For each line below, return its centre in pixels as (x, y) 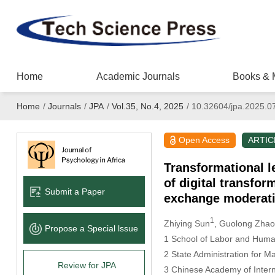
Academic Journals (138, 76)
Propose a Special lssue (91, 228)
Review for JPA (87, 265)
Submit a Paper (75, 191)
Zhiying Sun (187, 223)
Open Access (204, 140)
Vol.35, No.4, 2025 (147, 106)
